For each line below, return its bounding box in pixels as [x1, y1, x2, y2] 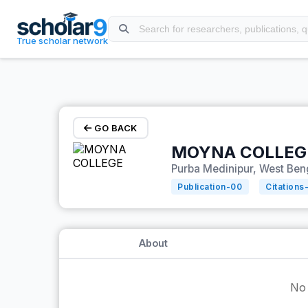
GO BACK [91, 122, 137, 133]
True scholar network [16, 35, 109, 46]
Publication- [177, 181, 231, 192]
